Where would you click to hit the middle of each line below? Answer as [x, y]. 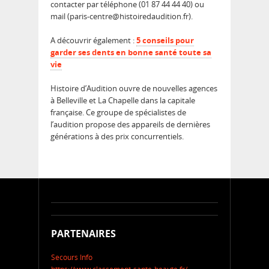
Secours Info [72, 258]
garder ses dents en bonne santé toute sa [131, 53]
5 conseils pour [165, 41]
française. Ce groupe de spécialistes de [118, 113]
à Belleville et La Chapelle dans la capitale [123, 101]
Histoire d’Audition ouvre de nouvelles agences [134, 89]
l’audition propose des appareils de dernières [130, 125]
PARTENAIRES [83, 234]
